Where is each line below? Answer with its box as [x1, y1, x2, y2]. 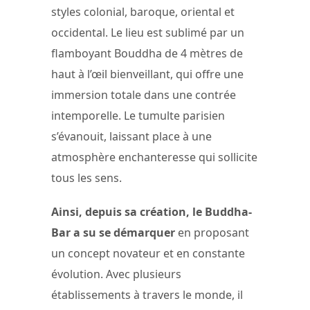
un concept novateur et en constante [51, 245, 245, 261]
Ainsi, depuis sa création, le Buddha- [51, 203, 252, 219]
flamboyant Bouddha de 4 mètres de [51, 45, 243, 61]
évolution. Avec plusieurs [51, 266, 181, 282]
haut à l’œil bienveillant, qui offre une [51, 66, 244, 82]
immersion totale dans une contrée [51, 86, 236, 102]
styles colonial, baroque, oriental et [51, 3, 235, 19]
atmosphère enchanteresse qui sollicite [51, 149, 257, 165]
